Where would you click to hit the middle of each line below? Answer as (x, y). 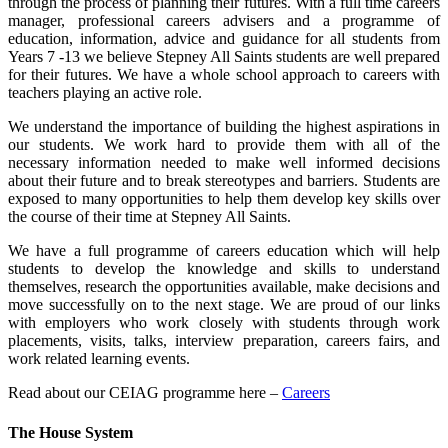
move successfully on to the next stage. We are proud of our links (224, 305)
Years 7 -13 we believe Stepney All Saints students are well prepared (224, 57)
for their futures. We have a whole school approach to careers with (224, 75)
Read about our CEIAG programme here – (145, 393)
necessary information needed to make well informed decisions (224, 163)
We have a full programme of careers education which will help (224, 251)
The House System (70, 433)
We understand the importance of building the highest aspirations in (224, 127)
